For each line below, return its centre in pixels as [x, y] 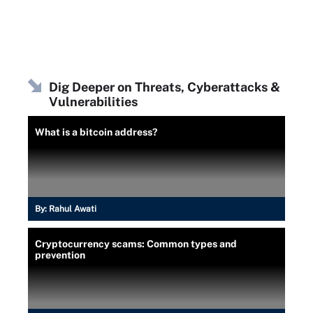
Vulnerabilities [93, 101]
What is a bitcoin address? [96, 132]
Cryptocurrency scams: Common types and [136, 243]
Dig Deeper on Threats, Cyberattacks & [165, 87]
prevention [60, 255]
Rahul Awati [73, 209]
